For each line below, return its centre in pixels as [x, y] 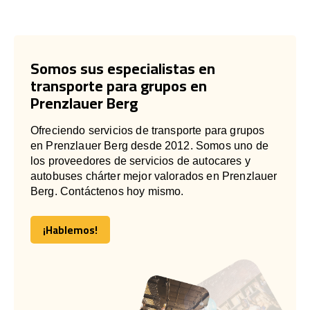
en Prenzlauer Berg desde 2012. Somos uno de [149, 145]
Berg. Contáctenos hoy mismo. [107, 191]
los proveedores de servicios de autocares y [140, 161]
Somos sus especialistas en [123, 68]
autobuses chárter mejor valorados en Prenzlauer [154, 176]
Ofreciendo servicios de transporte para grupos [148, 130]
